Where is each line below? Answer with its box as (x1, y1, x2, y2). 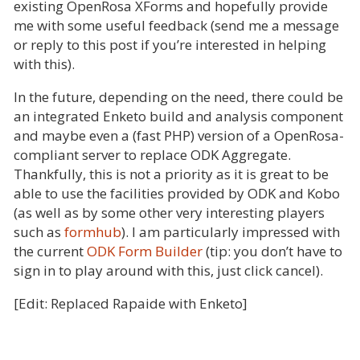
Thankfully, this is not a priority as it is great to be (14, 165, 329, 184)
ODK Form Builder (87, 242, 202, 261)
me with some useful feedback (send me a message (14, 16, 339, 35)
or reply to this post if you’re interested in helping (14, 35, 326, 55)
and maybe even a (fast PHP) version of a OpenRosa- (14, 126, 344, 145)
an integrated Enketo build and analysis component (14, 107, 343, 126)
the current (14, 242, 87, 261)
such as (14, 223, 64, 242)
